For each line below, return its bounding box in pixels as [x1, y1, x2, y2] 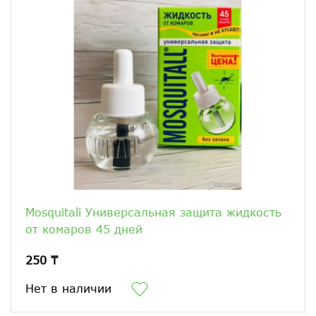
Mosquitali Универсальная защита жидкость [25, 205, 281, 219]
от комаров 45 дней [25, 222, 142, 236]
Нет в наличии [25, 281, 111, 295]
